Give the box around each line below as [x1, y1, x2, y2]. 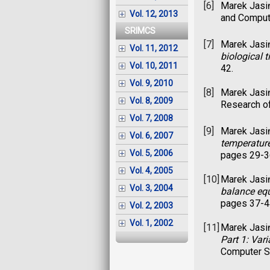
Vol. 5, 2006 [130, 148, 173, 159]
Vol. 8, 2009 [130, 96, 173, 106]
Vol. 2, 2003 [130, 201, 173, 211]
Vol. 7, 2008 [130, 113, 173, 124]
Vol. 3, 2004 [130, 183, 173, 193]
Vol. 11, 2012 [130, 43, 178, 54]
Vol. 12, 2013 [130, 9, 178, 19]
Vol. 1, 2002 [130, 218, 173, 228]
